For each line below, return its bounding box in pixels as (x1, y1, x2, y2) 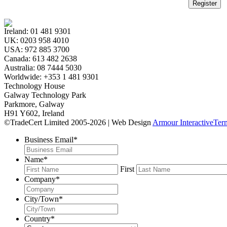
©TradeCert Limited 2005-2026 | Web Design (4, 118, 153, 127)
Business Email (24, 135, 73, 144)
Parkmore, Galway (4, 99, 64, 108)
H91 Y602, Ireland (4, 108, 64, 118)
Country (24, 214, 51, 223)
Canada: (4, 54, 32, 63)
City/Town (24, 194, 59, 203)
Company (24, 174, 56, 183)
